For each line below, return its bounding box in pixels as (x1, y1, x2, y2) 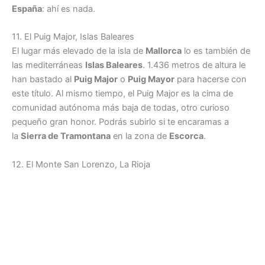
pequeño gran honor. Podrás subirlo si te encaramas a (12, 117, 229, 128)
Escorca (169, 131, 203, 142)
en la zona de (111, 131, 169, 142)
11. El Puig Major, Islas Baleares (12, 31, 134, 43)
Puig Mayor (128, 74, 174, 85)
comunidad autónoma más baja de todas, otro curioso (12, 102, 230, 114)
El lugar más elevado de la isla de (12, 46, 146, 57)
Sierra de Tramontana (21, 131, 111, 142)
